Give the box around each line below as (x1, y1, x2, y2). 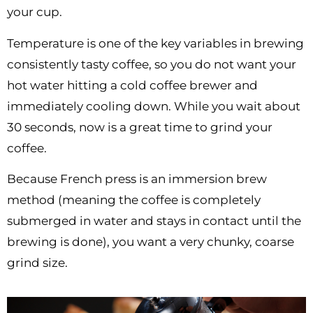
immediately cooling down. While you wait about (7, 99, 300, 113)
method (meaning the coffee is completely (7, 193, 261, 208)
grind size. (7, 256, 68, 270)
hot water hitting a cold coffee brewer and (7, 78, 258, 92)
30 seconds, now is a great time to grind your (7, 119, 272, 134)
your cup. (7, 5, 62, 20)
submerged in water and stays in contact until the (7, 214, 301, 228)
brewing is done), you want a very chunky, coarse (7, 235, 294, 249)
